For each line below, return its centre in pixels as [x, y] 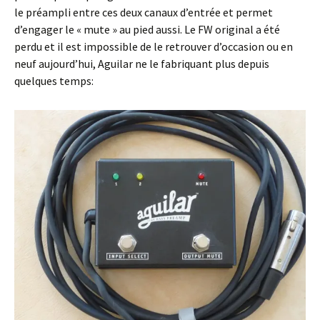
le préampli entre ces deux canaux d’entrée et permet [144, 12]
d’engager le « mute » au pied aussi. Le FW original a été [147, 29]
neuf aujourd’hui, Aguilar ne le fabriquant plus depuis [142, 64]
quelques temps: [54, 81]
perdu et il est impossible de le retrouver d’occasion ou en [154, 46]
